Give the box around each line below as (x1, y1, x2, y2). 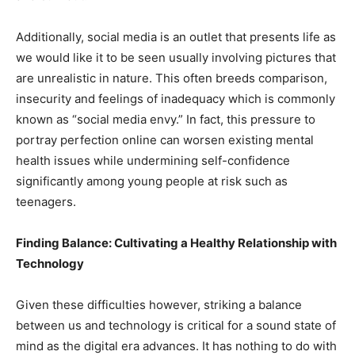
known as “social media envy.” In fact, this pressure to (16, 111, 315, 127)
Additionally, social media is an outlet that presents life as (16, 29, 336, 44)
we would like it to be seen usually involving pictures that (16, 49, 336, 65)
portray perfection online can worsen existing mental (16, 132, 314, 147)
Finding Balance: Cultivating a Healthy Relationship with (16, 235, 337, 250)
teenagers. (16, 193, 76, 209)
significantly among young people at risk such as (16, 173, 288, 189)
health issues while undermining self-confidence (16, 152, 290, 168)
